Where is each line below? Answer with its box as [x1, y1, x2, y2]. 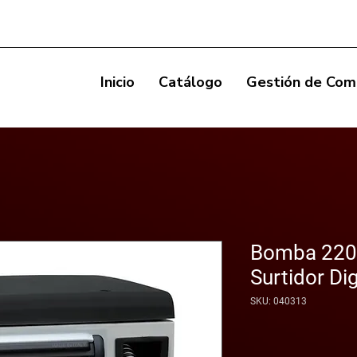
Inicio [100, 73, 135, 92]
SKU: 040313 [250, 296, 307, 307]
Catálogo [159, 73, 222, 92]
